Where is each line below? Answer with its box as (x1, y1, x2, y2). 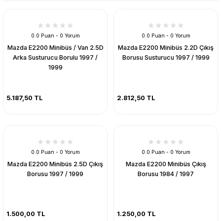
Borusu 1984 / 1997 (138, 170, 194, 178)
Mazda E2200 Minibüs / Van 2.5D (7, 44, 104, 51)
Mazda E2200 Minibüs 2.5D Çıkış (7, 160, 103, 168)
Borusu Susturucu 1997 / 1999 (122, 54, 210, 61)
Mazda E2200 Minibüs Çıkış (125, 160, 206, 168)
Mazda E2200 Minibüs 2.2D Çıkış (118, 44, 214, 51)
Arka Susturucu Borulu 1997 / (13, 54, 98, 61)
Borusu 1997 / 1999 (27, 170, 83, 178)
